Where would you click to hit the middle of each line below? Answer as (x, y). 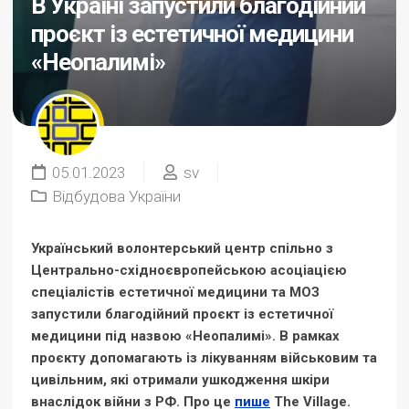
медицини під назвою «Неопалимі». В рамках (185, 336)
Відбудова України (116, 196)
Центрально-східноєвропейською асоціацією (189, 270)
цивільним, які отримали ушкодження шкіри (180, 380)
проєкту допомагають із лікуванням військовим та (204, 358)
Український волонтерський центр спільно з (182, 248)
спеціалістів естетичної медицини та (158, 292)
